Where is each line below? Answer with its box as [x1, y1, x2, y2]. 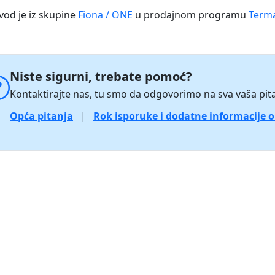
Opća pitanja [10, 109, 73, 123]
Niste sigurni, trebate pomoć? [10, 68, 192, 85]
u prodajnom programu [133, 8, 249, 21]
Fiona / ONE [78, 8, 133, 21]
